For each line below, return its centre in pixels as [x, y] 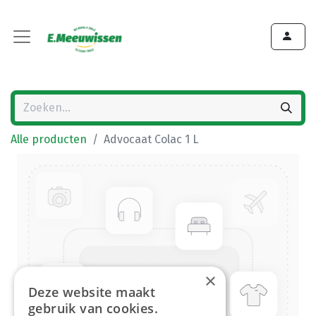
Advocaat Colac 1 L [151, 139]
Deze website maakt [92, 292]
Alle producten [49, 139]
